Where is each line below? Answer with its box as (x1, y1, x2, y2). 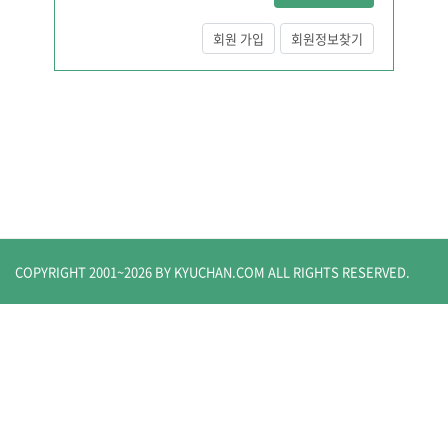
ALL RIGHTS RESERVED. (267, 262, 410, 282)
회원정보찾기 (291, 29, 363, 48)
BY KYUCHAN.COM (151, 262, 268, 282)
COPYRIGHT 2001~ (14, 262, 124, 282)
